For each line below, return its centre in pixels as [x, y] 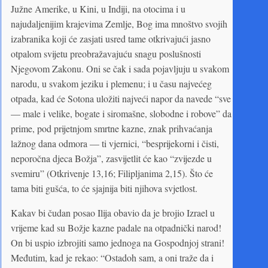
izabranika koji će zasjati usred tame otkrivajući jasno [111, 38]
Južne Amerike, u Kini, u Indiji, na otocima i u [98, 8]
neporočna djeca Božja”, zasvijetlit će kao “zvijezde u [111, 158]
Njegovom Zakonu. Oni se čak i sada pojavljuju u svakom [120, 68]
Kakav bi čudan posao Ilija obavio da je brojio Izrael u [113, 212]
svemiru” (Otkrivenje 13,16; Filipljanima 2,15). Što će [112, 173]
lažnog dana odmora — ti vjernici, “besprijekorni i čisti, [115, 143]
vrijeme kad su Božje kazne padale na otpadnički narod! [116, 227]
